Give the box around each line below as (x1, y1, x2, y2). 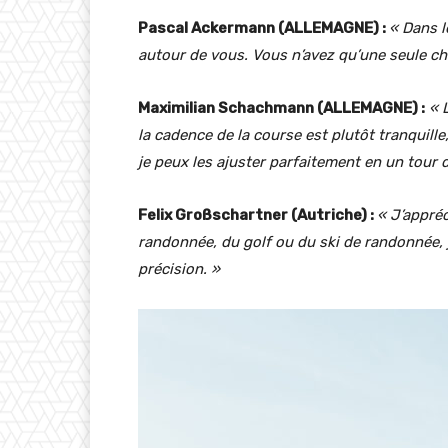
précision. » (138, 260, 220, 279)
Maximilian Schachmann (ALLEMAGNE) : (138, 99, 425, 118)
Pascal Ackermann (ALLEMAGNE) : (138, 19, 389, 38)
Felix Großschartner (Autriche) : (138, 206, 377, 225)
